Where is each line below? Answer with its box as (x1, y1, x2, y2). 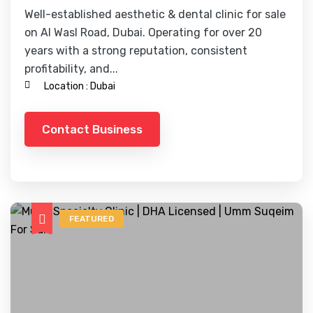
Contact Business (42, 122, 143, 136)
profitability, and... (24, 62, 118, 75)
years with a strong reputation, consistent (24, 44, 247, 57)
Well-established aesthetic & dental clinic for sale (24, 8, 286, 21)
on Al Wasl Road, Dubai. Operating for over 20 (24, 26, 262, 39)
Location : (44, 80, 88, 92)
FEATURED (69, 214, 114, 224)
